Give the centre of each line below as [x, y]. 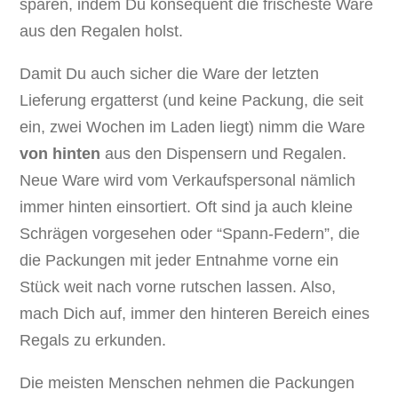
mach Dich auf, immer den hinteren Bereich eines [195, 314]
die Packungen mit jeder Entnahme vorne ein [179, 261]
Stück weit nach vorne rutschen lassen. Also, [178, 287]
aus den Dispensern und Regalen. [224, 154]
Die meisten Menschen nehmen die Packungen [187, 383]
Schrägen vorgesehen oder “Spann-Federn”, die [190, 234]
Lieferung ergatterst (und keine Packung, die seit [192, 101]
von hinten [60, 154]
